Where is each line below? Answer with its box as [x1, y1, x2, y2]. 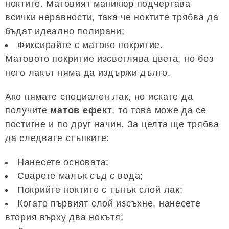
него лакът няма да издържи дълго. [5, 67, 171, 78]
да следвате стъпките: [5, 133, 110, 144]
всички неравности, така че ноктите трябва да [5, 12, 219, 23]
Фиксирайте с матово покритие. [17, 40, 163, 51]
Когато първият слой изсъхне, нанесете [17, 198, 201, 209]
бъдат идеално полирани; [5, 26, 125, 37]
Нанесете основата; [17, 157, 109, 168]
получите [5, 105, 51, 116]
